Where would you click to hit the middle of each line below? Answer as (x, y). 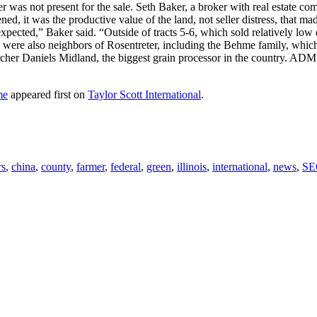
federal (126, 167)
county (56, 167)
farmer (91, 167)
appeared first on (48, 95)
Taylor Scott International (144, 95)
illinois (192, 167)
